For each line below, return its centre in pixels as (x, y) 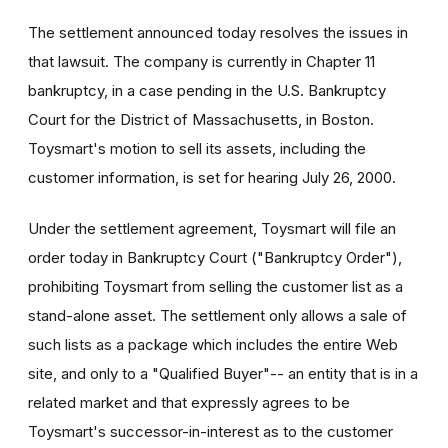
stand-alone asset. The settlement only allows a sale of (217, 315)
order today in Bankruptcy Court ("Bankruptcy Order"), (215, 257)
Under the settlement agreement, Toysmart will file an (212, 228)
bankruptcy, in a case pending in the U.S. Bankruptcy (207, 90)
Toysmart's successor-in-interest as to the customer (210, 431)
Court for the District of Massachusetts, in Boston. (201, 119)
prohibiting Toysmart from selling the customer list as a (215, 286)
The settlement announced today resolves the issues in (218, 32)
